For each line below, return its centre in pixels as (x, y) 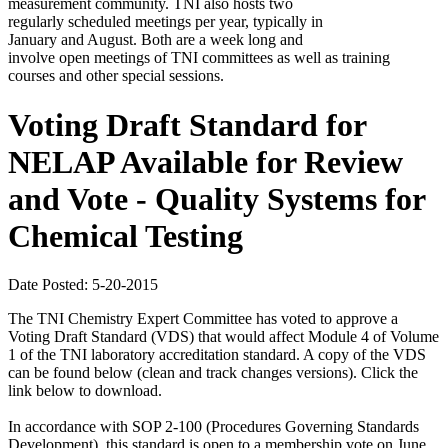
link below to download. (85, 391)
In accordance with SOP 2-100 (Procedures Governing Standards (213, 427)
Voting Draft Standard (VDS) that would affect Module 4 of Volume (223, 337)
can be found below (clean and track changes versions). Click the (213, 373)
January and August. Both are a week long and (155, 40)
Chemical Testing (125, 235)
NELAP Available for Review (205, 161)
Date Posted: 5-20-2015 (83, 285)
